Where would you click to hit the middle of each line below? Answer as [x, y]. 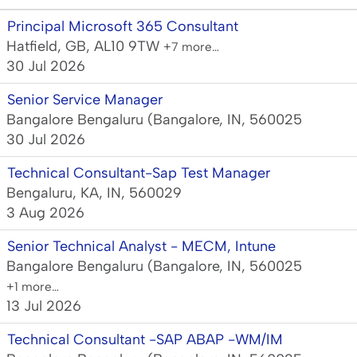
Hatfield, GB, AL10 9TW [85, 46]
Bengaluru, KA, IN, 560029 [94, 193]
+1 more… [33, 286]
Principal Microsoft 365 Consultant [123, 26]
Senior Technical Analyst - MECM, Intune [141, 246]
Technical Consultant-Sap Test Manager [139, 173]
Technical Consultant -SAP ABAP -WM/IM [145, 339]
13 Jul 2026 [44, 306]
